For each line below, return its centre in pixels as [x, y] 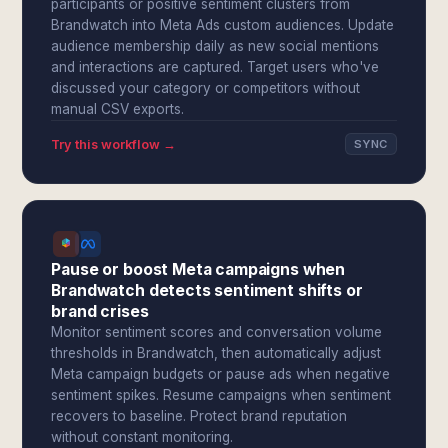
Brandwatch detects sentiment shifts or [207, 290]
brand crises [100, 311]
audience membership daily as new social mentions [215, 46]
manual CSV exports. [118, 109]
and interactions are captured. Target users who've [215, 67]
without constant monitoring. [142, 437]
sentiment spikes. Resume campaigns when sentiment [221, 395]
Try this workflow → [114, 144]
